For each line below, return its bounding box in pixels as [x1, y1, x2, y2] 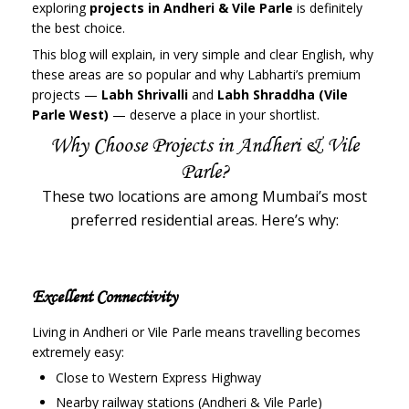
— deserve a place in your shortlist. [109, 106, 320, 124]
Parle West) [32, 106, 109, 124]
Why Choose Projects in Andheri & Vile [50, 131, 359, 158]
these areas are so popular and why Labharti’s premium [32, 66, 361, 84]
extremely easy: [32, 343, 124, 362]
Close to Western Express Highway [56, 369, 261, 387]
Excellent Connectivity [32, 286, 177, 309]
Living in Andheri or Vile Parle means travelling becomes [32, 323, 361, 341]
